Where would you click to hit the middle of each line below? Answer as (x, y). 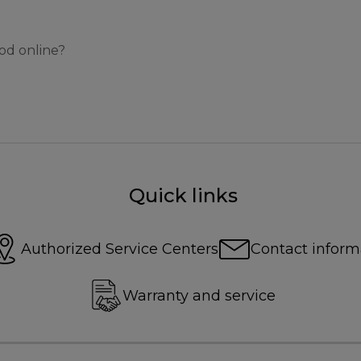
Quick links (183, 195)
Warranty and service (199, 295)
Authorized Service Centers (120, 249)
